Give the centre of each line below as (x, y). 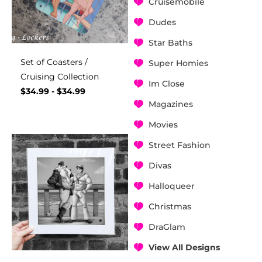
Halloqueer (171, 186)
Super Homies (178, 63)
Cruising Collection (60, 77)
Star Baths (170, 43)
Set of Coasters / (54, 62)
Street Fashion (179, 145)
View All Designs (184, 248)
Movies (163, 125)
